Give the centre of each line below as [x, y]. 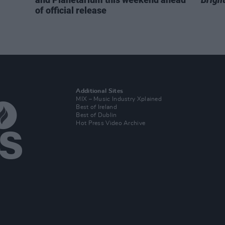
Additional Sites [100, 91]
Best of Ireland [96, 107]
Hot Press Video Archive [111, 123]
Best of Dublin [96, 115]
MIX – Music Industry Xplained [119, 99]
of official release [71, 10]
